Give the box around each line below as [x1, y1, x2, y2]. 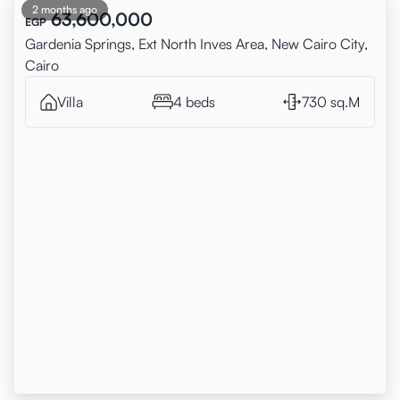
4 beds [172, 93, 215, 111]
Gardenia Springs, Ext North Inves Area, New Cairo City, [25, 35, 368, 53]
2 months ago [32, 3, 97, 16]
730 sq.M [302, 93, 360, 111]
